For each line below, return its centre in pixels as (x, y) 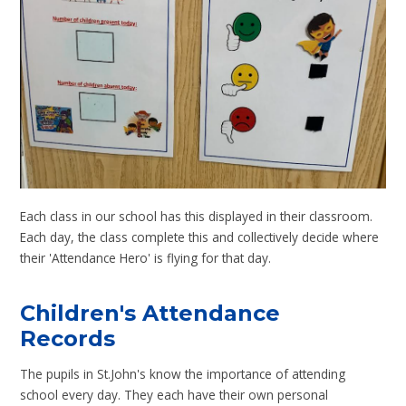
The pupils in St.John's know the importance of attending (183, 374)
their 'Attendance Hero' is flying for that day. (148, 258)
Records (71, 338)
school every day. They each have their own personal (174, 395)
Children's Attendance (150, 313)
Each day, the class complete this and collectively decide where (200, 237)
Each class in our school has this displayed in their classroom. (197, 217)
